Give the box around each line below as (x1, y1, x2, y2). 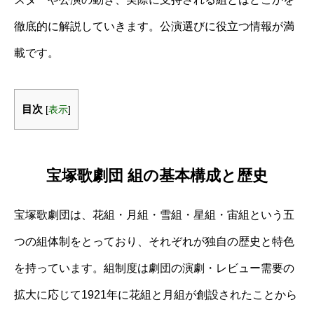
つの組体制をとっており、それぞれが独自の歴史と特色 (14, 235, 294, 247)
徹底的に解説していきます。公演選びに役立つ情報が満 (14, 20, 294, 32)
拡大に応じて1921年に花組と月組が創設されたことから (14, 288, 297, 301)
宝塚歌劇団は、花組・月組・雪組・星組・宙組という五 (14, 208, 294, 221)
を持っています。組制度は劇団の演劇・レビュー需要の (14, 261, 294, 274)
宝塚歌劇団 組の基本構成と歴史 (46, 166, 268, 184)
